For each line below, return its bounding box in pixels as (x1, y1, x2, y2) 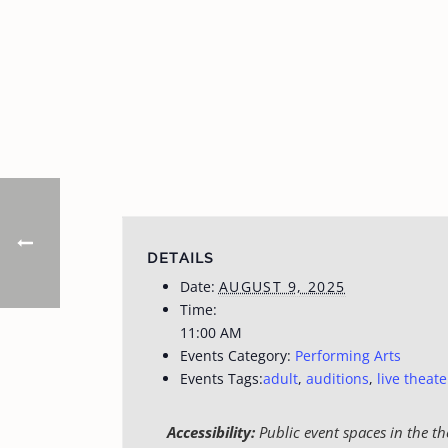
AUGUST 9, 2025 (218, 277, 346, 296)
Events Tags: (179, 369, 263, 388)
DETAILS (147, 249, 214, 267)
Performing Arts (294, 346, 401, 365)
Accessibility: (166, 422, 255, 442)
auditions (305, 369, 369, 388)
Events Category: (179, 346, 291, 365)
